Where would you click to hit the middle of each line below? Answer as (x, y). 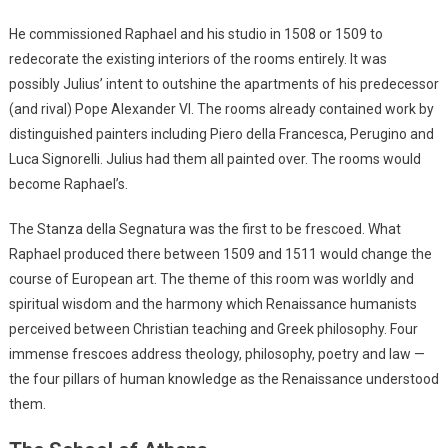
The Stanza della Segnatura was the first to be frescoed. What (204, 228)
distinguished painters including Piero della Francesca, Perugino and (221, 133)
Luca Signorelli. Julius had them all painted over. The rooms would (214, 158)
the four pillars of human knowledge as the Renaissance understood (223, 378)
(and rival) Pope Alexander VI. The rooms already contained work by (221, 108)
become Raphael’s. (68, 183)
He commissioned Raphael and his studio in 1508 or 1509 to (195, 33)
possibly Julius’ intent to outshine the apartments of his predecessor (223, 83)
